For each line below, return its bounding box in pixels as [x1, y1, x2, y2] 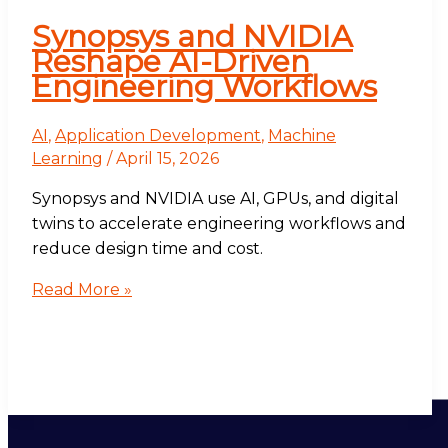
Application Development [55, 126, 261, 146]
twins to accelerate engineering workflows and [32, 214, 406, 234]
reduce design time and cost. [32, 239, 263, 259]
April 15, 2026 [116, 149, 219, 169]
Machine [268, 126, 336, 146]
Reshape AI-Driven [32, 43, 310, 81]
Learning [32, 149, 103, 169]
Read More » [32, 280, 132, 300]
